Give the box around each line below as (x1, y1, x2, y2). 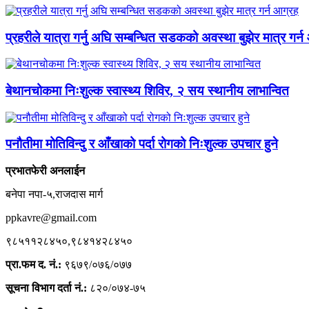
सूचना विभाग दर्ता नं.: (6, 282, 87, 295)
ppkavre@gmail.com (6, 212, 97, 224)
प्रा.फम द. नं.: (6, 259, 61, 271)
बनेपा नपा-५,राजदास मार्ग (6, 188, 103, 201)
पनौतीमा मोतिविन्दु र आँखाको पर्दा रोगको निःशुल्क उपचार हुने (6, 137, 278, 152)
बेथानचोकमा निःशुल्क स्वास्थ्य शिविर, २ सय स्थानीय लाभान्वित (6, 83, 289, 99)
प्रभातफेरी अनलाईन (6, 165, 85, 177)
